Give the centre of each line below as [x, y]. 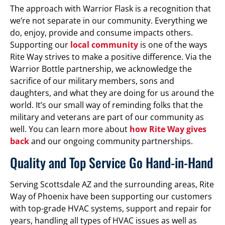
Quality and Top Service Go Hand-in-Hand [111, 162]
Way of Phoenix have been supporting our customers [111, 196]
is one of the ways [173, 45]
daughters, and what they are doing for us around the [112, 93]
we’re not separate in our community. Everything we [109, 21]
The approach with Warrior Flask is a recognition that [110, 9]
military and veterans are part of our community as [107, 117]
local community [103, 45]
